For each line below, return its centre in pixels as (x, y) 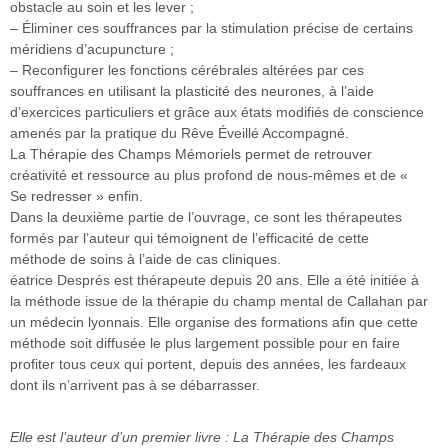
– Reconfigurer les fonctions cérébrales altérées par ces (187, 70)
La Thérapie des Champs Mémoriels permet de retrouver (191, 154)
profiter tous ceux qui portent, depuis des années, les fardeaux (208, 364)
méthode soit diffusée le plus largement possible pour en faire (205, 343)
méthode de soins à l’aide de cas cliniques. (145, 259)
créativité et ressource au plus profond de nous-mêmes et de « (209, 175)
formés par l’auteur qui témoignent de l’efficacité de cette (189, 238)
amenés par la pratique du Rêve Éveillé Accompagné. (179, 133)
